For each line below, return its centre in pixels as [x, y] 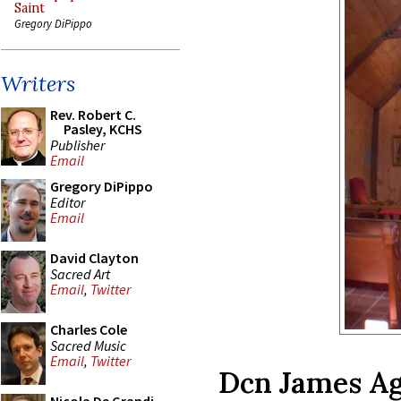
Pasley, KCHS [103, 129]
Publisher [77, 145]
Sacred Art [80, 273]
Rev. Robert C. [93, 115]
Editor [68, 202]
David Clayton [94, 258]
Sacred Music [88, 345]
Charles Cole [89, 329]
